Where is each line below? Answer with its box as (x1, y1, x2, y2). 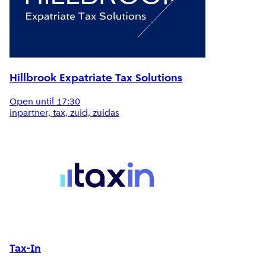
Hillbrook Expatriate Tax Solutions (9, 72, 182, 84)
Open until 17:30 (9, 97, 80, 107)
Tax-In (9, 243, 41, 255)
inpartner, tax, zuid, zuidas (9, 108, 119, 118)
